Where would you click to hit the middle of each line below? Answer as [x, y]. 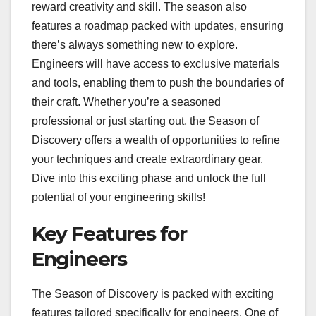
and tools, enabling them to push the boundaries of [158, 83]
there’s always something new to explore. [135, 45]
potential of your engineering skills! [119, 197]
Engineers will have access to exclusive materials [156, 64]
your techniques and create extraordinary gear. [147, 159]
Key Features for [109, 234]
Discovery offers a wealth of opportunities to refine [156, 140]
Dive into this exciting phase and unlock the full [149, 178]
